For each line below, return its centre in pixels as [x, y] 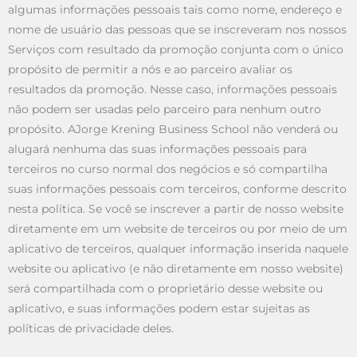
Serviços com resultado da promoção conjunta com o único [176, 50]
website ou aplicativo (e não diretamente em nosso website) [176, 269]
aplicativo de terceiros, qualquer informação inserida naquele [178, 249]
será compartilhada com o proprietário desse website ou [165, 289]
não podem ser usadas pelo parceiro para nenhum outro [165, 110]
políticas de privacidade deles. [91, 329]
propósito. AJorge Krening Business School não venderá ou [173, 129]
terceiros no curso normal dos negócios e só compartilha [168, 169]
